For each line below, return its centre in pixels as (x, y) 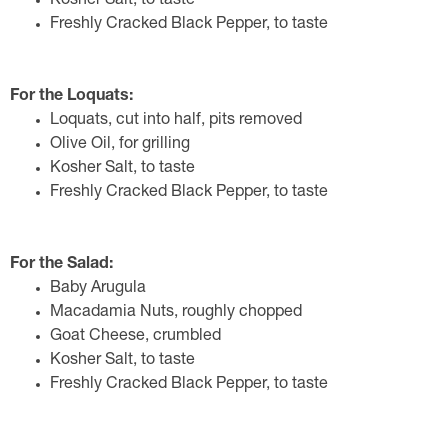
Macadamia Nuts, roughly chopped (176, 313)
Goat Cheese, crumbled (135, 337)
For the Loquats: (71, 97)
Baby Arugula (98, 289)
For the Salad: (61, 265)
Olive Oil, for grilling (120, 145)
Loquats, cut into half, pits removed (176, 121)
